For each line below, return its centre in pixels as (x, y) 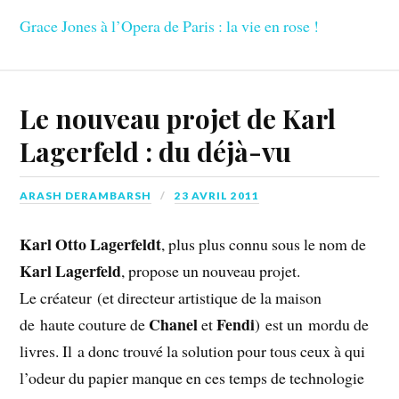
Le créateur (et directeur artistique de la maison (171, 297)
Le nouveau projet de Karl (178, 118)
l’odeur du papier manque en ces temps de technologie (192, 377)
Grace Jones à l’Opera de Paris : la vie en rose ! (170, 26)
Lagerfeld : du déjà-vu (156, 151)
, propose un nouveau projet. (211, 270)
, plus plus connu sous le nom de (264, 244)
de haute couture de (85, 324)
